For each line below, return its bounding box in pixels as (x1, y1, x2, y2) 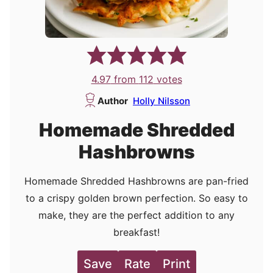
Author (97, 95, 128, 107)
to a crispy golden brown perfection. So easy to (25, 192, 248, 205)
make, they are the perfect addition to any (38, 209, 235, 222)
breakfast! (113, 226, 160, 239)
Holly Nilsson (133, 95, 190, 107)
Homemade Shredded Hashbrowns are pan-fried (24, 175, 249, 188)
